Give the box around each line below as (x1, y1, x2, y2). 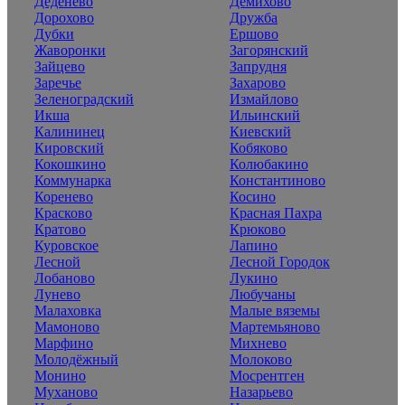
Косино (230, 188, 276, 204)
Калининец (34, 123, 105, 139)
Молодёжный (34, 351, 118, 367)
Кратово (34, 221, 86, 237)
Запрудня (230, 58, 287, 74)
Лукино (230, 269, 278, 286)
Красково (34, 204, 92, 221)
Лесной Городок (230, 253, 330, 269)
